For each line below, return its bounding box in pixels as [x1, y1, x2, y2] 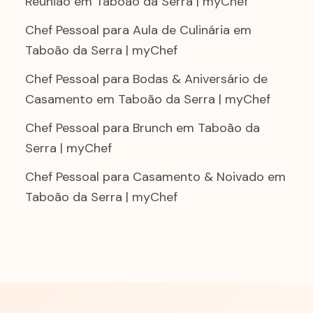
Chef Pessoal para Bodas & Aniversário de [25, 71, 268, 87]
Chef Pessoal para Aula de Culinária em [25, 22, 252, 38]
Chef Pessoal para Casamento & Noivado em [25, 168, 286, 185]
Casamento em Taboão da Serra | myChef [25, 91, 270, 108]
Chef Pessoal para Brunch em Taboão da [25, 119, 260, 136]
